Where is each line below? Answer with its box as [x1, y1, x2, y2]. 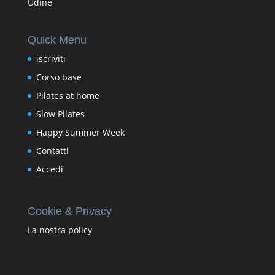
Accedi [36, 163, 63, 175]
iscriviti [36, 52, 66, 64]
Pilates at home [36, 89, 99, 101]
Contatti [36, 144, 69, 157]
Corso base [36, 71, 82, 83]
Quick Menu [27, 33, 87, 46]
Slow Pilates [36, 107, 85, 120]
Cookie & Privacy [27, 205, 112, 217]
